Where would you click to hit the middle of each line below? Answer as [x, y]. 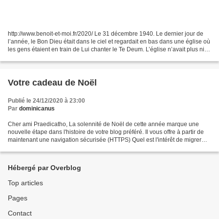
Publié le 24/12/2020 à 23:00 [46, 100]
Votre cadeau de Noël [52, 82]
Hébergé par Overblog [44, 168]
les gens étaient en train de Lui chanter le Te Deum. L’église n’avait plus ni [106, 49]
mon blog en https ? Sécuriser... [49, 147]
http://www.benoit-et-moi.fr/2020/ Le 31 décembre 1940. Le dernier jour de [106, 33]
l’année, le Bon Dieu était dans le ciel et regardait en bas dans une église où [109, 41]
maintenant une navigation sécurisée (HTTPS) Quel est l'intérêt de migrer [105, 140]
